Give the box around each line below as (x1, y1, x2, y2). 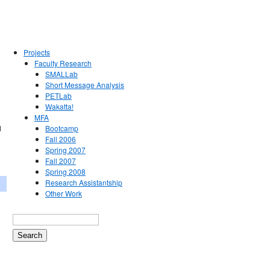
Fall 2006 (45, 134, 76, 144)
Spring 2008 (45, 166, 86, 177)
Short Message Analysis (45, 80, 124, 90)
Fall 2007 (45, 155, 76, 166)
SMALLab (45, 69, 78, 79)
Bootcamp (45, 123, 78, 133)
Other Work (45, 188, 82, 198)
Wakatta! (45, 101, 74, 111)
